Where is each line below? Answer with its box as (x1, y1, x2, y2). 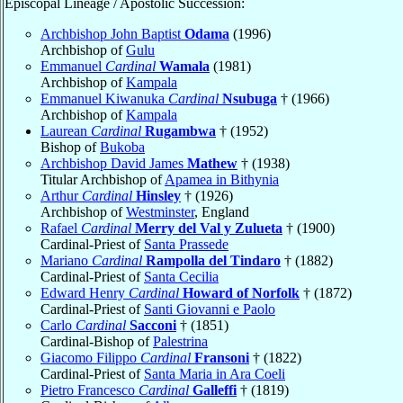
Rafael (40, 219, 81, 236)
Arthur (40, 187, 82, 203)
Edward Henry (40, 284, 129, 300)
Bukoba (100, 139, 145, 155)
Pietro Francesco (40, 381, 139, 398)
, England (194, 203, 249, 219)
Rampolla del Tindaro (146, 252, 281, 268)
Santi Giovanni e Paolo (144, 300, 275, 317)
